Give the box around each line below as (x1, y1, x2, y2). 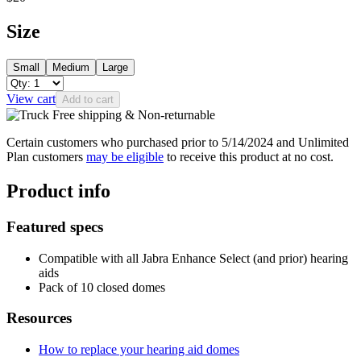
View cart (6, 92, 56, 106)
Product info (6, 180, 110, 201)
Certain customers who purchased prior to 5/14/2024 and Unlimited (6, 135, 349, 150)
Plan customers (6, 150, 86, 164)
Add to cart (62, 93, 114, 106)
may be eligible (86, 150, 164, 164)
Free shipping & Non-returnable (49, 108, 215, 122)
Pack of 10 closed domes (39, 280, 165, 294)
